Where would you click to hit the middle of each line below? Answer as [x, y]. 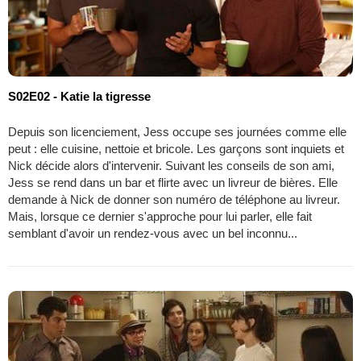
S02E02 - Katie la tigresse [79, 96]
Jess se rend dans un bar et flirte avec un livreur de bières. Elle [173, 182]
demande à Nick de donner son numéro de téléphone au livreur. [174, 199]
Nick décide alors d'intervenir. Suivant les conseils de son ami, [171, 165]
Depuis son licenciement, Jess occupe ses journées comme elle [177, 131]
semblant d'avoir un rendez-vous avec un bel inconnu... [153, 233]
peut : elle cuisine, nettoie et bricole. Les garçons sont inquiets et [176, 148]
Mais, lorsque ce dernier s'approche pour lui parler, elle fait [160, 216]
